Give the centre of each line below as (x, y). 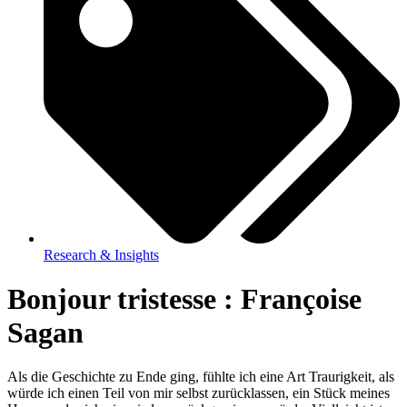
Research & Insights (101, 254)
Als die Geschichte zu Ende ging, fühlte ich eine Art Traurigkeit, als (201, 377)
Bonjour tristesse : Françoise (184, 299)
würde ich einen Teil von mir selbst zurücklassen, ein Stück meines (199, 393)
